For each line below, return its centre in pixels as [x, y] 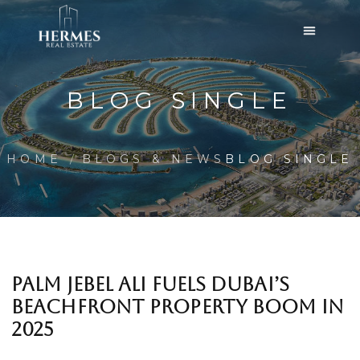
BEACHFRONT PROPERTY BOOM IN [178, 307]
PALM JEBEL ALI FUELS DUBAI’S [150, 284]
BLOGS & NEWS [153, 159]
